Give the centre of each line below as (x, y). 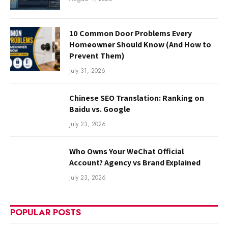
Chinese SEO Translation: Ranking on (137, 98)
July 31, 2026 (87, 71)
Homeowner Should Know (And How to (140, 45)
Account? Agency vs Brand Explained (135, 163)
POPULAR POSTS (46, 212)
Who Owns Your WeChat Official (126, 152)
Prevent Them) (97, 56)
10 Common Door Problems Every (131, 34)
